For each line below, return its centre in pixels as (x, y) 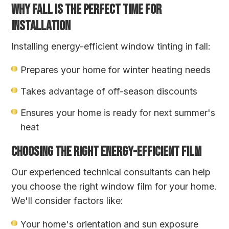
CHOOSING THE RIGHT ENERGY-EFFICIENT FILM (107, 152)
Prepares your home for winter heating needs (116, 70)
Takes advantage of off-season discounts (109, 91)
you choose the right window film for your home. (114, 186)
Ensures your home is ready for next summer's (118, 112)
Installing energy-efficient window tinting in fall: (111, 46)
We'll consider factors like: (67, 200)
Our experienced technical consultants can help (111, 172)
